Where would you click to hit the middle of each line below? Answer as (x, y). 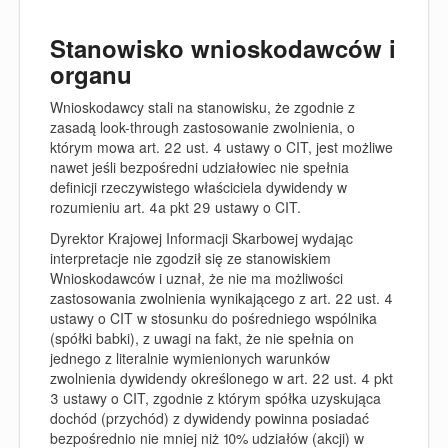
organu (91, 74)
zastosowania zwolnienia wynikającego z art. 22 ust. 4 (221, 297)
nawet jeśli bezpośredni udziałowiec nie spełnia (199, 167)
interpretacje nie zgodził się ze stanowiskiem (190, 257)
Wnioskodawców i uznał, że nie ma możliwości (196, 277)
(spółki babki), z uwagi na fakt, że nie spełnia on (202, 337)
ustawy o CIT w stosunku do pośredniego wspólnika (213, 317)
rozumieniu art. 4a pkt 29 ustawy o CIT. (175, 207)
